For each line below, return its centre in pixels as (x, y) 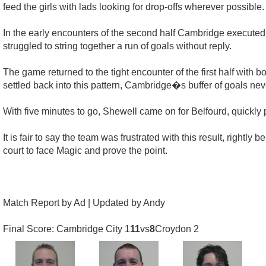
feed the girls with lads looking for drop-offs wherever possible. (134, 7)
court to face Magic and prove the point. (85, 150)
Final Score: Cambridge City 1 (66, 229)
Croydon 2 (177, 229)
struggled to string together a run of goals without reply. (117, 46)
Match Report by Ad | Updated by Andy (84, 202)
